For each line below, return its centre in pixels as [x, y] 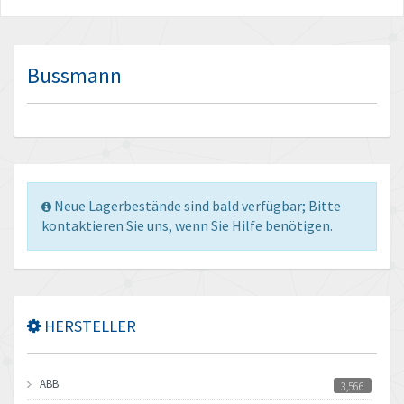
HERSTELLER [88, 326]
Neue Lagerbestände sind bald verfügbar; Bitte [197, 206]
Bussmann [74, 75]
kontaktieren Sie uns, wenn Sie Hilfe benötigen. [187, 225]
